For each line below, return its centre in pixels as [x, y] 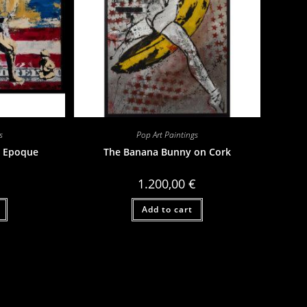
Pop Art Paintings [167, 135]
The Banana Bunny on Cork [167, 152]
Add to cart [167, 210]
